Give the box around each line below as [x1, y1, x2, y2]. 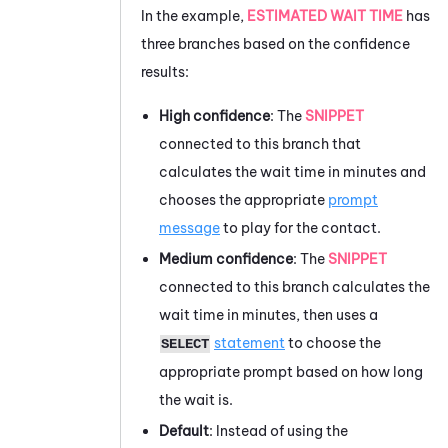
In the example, [141, 6, 247, 25]
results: [141, 62, 192, 81]
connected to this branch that [159, 134, 361, 153]
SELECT [161, 335, 209, 352]
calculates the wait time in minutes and [159, 162, 426, 181]
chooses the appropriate [159, 190, 328, 209]
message [159, 218, 220, 237]
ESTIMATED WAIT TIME [247, 6, 403, 25]
